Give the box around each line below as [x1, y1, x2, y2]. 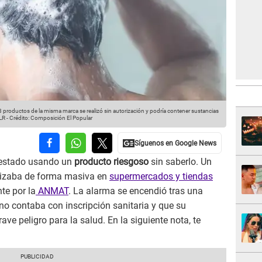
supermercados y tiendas [109, 171, 213, 182]
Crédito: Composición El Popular [9, 115, 92, 122]
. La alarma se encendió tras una [68, 185, 203, 197]
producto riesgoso [74, 156, 149, 168]
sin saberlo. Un [149, 156, 212, 168]
